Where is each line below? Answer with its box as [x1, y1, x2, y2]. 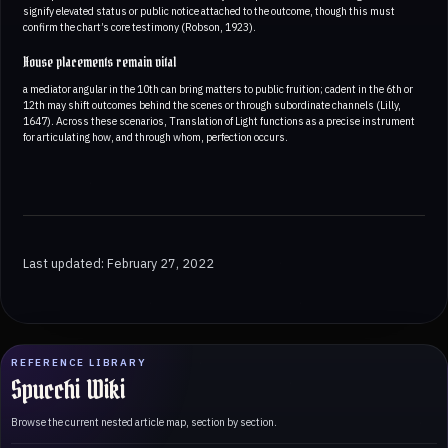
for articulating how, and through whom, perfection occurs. [23, 129, 288, 144]
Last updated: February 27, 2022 [23, 254, 214, 271]
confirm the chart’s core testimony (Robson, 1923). [23, 19, 256, 34]
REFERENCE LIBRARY [11, 356, 147, 369]
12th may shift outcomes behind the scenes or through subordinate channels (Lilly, [23, 97, 401, 112]
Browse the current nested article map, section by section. [11, 414, 277, 429]
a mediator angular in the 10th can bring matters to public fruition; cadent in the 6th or [23, 81, 413, 96]
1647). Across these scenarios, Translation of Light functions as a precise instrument [23, 113, 415, 128]
